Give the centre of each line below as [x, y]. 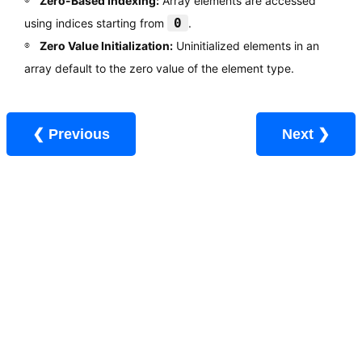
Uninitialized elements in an [246, 46]
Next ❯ [324, 135]
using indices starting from [95, 23]
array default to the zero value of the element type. [159, 69]
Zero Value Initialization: [106, 46]
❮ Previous [79, 135]
